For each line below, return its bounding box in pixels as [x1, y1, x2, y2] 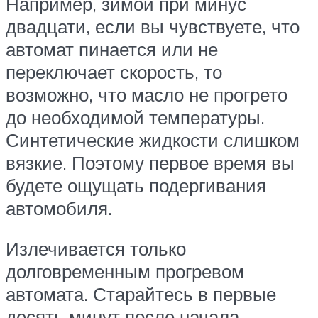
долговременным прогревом [6, 260, 244, 283]
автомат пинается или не [6, 37, 218, 60]
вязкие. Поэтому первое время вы [6, 150, 295, 174]
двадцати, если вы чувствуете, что [6, 14, 300, 38]
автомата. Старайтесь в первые [6, 283, 276, 306]
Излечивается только [6, 237, 186, 261]
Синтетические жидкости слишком [6, 128, 300, 151]
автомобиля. [6, 196, 112, 219]
